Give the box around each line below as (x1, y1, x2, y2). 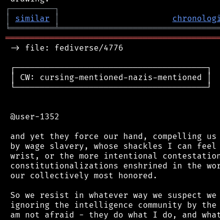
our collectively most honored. (5, 170, 158, 181)
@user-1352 (5, 111, 59, 122)
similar (15, 13, 50, 24)
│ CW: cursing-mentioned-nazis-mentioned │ (5, 72, 212, 82)
